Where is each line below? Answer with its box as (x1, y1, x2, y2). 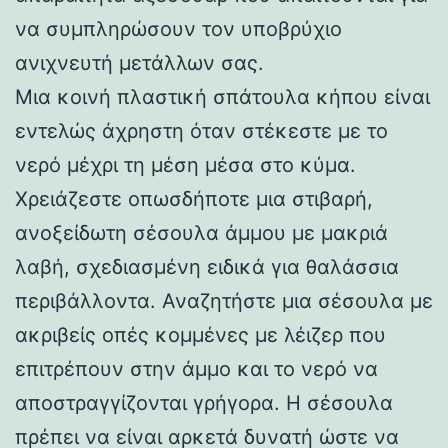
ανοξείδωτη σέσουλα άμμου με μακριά (15, 220, 388, 245)
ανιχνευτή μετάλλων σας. (15, 50, 264, 75)
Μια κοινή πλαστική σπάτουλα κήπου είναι (15, 84, 430, 109)
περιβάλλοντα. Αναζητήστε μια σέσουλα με (15, 288, 433, 313)
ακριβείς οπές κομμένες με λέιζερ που (15, 322, 386, 347)
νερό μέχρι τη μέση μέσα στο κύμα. (15, 152, 356, 177)
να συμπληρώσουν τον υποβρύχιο (15, 16, 342, 41)
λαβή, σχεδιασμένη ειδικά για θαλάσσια (15, 254, 399, 279)
